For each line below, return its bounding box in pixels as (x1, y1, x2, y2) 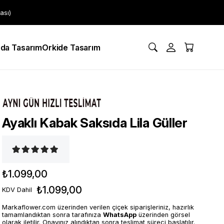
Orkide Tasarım (42, 42, 100, 52)
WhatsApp (103, 211, 137, 218)
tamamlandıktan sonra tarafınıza (2, 211, 103, 218)
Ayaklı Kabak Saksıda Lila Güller (2, 115, 187, 130)
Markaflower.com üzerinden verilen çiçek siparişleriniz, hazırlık (2, 203, 194, 211)
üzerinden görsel (136, 211, 190, 218)
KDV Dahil (2, 186, 32, 193)
